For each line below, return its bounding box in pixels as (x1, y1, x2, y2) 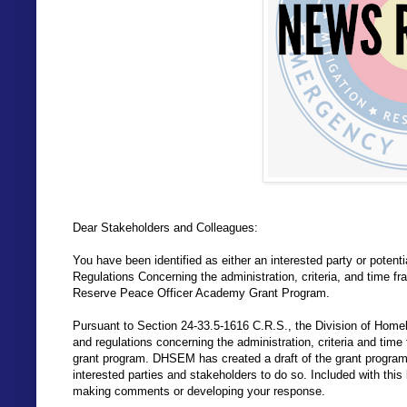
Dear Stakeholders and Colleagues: (73, 220, 258, 234)
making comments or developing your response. (73, 383, 325, 398)
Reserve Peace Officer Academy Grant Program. (73, 285, 330, 300)
